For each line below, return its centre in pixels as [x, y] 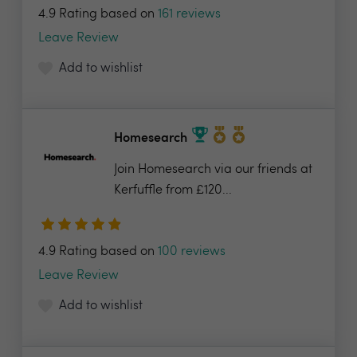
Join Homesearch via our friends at [213, 170]
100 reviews [192, 252]
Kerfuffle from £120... [173, 190]
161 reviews [189, 14]
